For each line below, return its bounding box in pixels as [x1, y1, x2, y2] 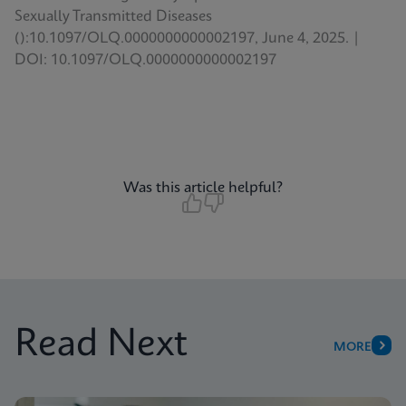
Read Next [14, 326, 188, 364]
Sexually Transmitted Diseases [14, 9, 212, 24]
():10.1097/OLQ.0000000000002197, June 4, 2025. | [14, 31, 360, 46]
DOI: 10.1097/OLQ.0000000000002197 [14, 53, 276, 68]
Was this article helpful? [123, 180, 283, 196]
